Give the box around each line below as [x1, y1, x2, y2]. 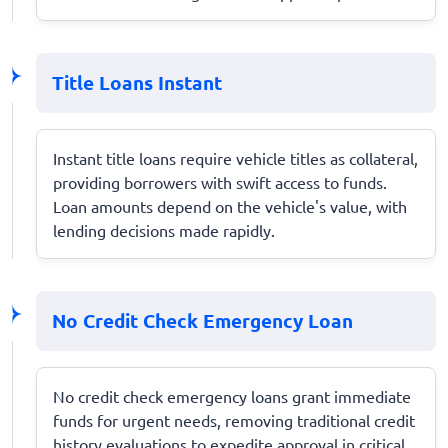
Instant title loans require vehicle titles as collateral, [53, 147, 418, 168]
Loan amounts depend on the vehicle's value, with [53, 195, 407, 216]
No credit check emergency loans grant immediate [53, 385, 411, 406]
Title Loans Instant [52, 69, 222, 95]
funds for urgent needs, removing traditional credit [53, 409, 415, 430]
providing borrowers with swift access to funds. [53, 171, 387, 192]
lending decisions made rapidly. [53, 219, 275, 240]
